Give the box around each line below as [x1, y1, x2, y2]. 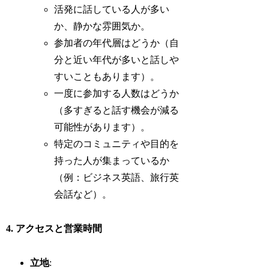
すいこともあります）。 [54, 71, 160, 82]
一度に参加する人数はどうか [54, 88, 180, 98]
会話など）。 [54, 189, 112, 199]
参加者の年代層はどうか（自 [54, 37, 180, 48]
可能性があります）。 [54, 121, 151, 132]
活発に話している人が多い [54, 4, 170, 14]
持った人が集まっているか [54, 155, 170, 166]
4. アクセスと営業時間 [6, 223, 103, 234]
